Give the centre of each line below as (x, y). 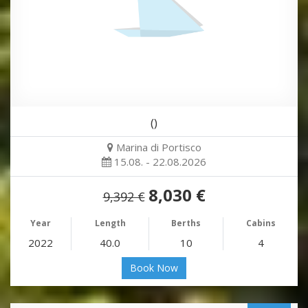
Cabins (261, 223)
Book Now (154, 268)
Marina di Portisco (158, 147)
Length (110, 223)
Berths (186, 223)
